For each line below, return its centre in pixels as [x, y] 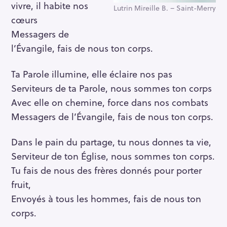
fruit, [21, 184]
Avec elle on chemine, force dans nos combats [110, 102]
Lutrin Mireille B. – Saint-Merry [165, 8]
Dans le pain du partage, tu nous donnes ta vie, [111, 142]
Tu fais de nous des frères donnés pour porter [106, 170]
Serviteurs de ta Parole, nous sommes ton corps [111, 88]
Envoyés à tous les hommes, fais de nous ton [106, 199]
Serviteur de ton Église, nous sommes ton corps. [113, 156]
